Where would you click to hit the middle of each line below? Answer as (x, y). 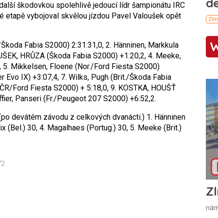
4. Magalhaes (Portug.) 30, (83, 128)
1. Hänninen (165, 117)
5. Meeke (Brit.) (155, 128)
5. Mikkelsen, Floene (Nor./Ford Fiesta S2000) (80, 66)
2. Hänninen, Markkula (141, 45)
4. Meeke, (163, 56)
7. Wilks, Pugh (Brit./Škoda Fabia (115, 77)
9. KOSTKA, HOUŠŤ (142, 88)
